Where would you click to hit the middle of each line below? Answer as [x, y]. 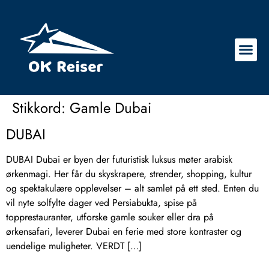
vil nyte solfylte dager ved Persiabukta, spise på [101, 203]
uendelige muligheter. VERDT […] [74, 246]
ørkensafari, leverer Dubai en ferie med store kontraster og [124, 232]
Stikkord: [41, 108]
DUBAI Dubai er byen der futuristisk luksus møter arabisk [119, 160]
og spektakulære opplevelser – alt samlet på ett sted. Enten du [132, 189]
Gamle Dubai [110, 108]
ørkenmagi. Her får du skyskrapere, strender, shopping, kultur [129, 174]
